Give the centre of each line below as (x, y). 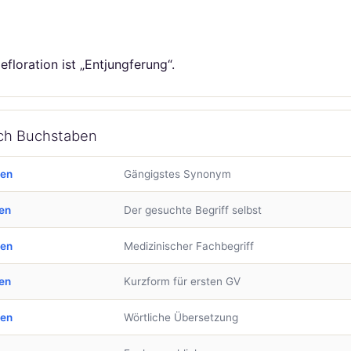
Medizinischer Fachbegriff (188, 246)
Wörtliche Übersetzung (181, 318)
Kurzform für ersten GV (182, 282)
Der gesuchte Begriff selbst (192, 210)
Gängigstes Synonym (177, 174)
